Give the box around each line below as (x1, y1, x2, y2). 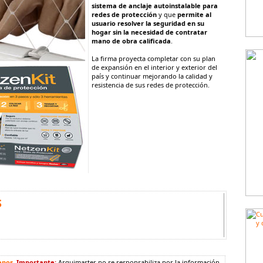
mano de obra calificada (92, 36, 171, 45)
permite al (177, 10, 211, 19)
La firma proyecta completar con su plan (92, 54, 215, 63)
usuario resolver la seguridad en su (92, 19, 204, 28)
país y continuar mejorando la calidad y (92, 72, 213, 80)
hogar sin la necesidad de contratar (92, 28, 207, 36)
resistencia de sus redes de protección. (92, 80, 210, 89)
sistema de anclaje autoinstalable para (92, 1, 218, 10)
